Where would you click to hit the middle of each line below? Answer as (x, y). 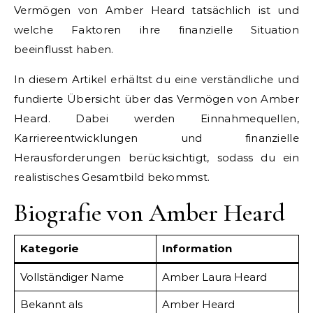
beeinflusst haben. (64, 49)
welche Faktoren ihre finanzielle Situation (156, 29)
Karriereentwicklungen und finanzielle (156, 138)
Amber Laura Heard (214, 277)
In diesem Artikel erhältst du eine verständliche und (156, 79)
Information (197, 248)
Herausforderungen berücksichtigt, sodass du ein (156, 157)
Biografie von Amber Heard (150, 212)
